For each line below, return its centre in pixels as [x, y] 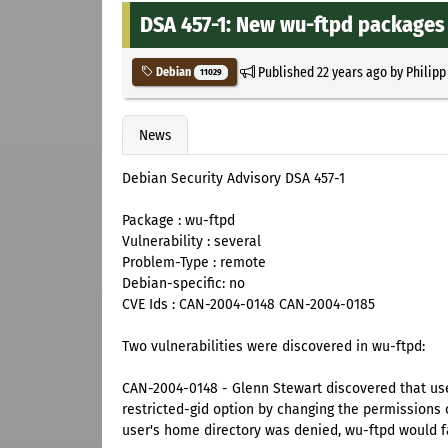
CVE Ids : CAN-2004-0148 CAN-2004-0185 [248, 305]
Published [285, 71]
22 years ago [351, 71]
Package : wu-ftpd [178, 221]
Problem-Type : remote [194, 263]
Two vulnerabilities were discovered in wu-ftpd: [273, 347]
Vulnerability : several [191, 242]
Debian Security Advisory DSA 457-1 [233, 179]
